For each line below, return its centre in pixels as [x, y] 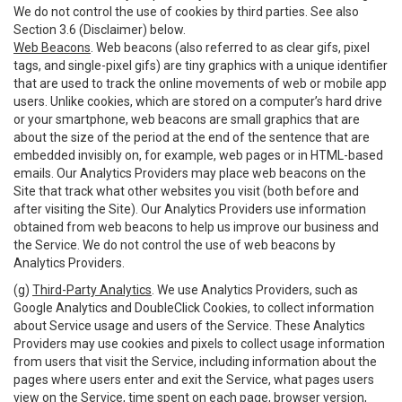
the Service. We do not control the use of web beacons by [175, 245]
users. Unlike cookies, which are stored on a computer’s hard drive [198, 101]
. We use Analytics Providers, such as [255, 290]
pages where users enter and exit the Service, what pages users [194, 380]
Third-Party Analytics [92, 290]
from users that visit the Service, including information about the [195, 362]
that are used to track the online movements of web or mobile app [200, 83]
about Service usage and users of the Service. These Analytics [189, 326]
